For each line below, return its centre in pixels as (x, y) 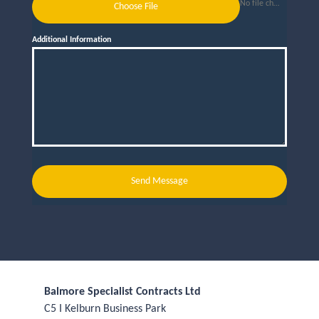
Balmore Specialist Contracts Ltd (122, 292)
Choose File (136, 7)
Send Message (159, 181)
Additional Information (72, 40)
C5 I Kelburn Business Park (105, 309)
